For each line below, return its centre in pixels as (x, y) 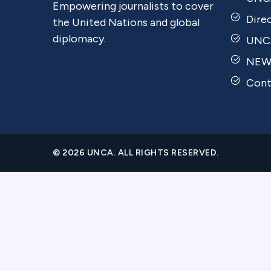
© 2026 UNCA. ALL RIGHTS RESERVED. (136, 152)
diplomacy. (79, 39)
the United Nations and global (126, 23)
